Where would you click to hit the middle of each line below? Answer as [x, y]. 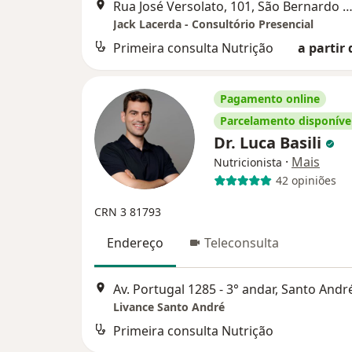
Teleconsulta [242, 242]
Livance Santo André [169, 306]
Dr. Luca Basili [269, 142]
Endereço [135, 242]
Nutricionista [248, 162]
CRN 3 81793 [128, 211]
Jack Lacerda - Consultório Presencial [213, 24]
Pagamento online [270, 98]
